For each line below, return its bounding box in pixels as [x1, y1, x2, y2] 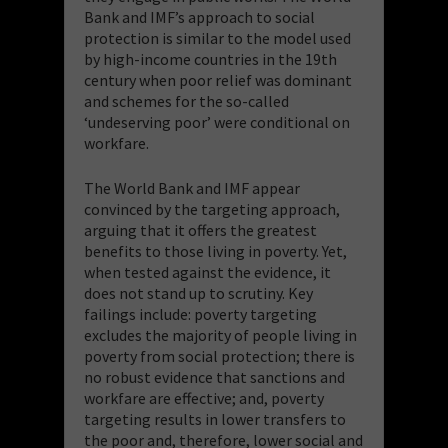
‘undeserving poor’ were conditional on [84, 111, 350, 132]
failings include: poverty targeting [84, 303, 317, 324]
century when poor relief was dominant [84, 69, 352, 90]
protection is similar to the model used [84, 27, 351, 48]
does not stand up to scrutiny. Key [84, 282, 313, 303]
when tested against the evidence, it [84, 261, 331, 282]
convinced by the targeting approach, [84, 198, 340, 219]
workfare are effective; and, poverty [84, 387, 324, 408]
